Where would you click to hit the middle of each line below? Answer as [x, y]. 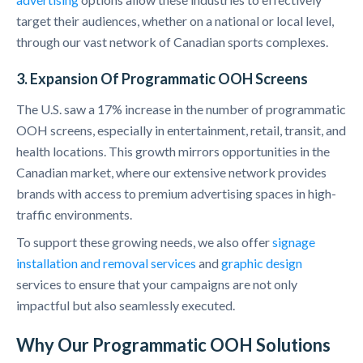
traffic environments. [74, 215]
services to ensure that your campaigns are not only [157, 284]
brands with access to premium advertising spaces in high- [176, 194]
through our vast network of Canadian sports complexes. [172, 42]
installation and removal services [106, 263]
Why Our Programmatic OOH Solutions [173, 345]
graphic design [262, 263]
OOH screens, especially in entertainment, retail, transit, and [181, 130]
